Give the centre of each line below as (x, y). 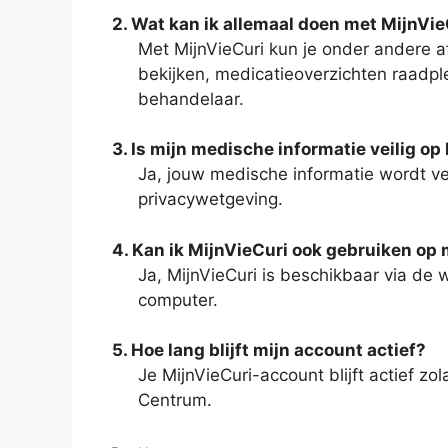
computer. (177, 299)
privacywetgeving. (210, 199)
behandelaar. (190, 98)
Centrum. (174, 400)
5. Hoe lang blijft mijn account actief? (269, 350)
